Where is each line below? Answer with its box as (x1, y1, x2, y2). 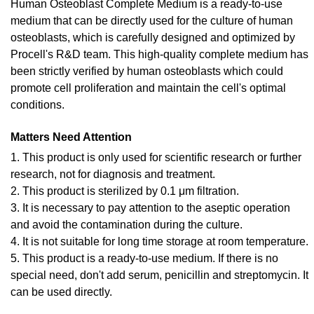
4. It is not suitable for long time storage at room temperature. (11, 235, 308, 247)
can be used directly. (11, 285, 112, 298)
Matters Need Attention (11, 130, 132, 143)
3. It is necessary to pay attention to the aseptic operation (11, 201, 290, 214)
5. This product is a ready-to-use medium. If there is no (11, 252, 278, 264)
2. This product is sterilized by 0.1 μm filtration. (11, 184, 239, 197)
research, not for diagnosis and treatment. (11, 168, 215, 180)
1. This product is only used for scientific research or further (11, 151, 301, 163)
